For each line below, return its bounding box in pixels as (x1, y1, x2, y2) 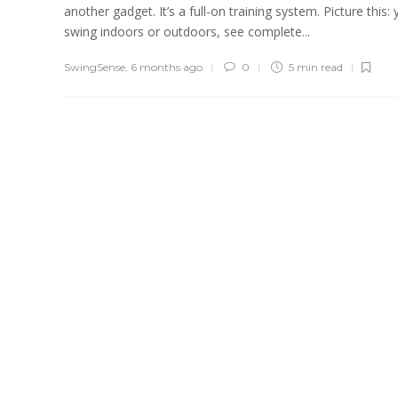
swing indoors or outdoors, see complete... (64, 22, 310, 40)
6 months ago (131, 60, 203, 74)
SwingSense (64, 60, 125, 74)
